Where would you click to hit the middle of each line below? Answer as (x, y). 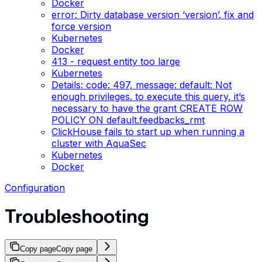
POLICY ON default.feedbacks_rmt (128, 120)
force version (81, 26)
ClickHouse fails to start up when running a (148, 132)
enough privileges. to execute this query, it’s (148, 96)
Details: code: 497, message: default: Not (142, 85)
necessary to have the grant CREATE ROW (147, 108)
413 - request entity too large (116, 61)
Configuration (35, 188)
